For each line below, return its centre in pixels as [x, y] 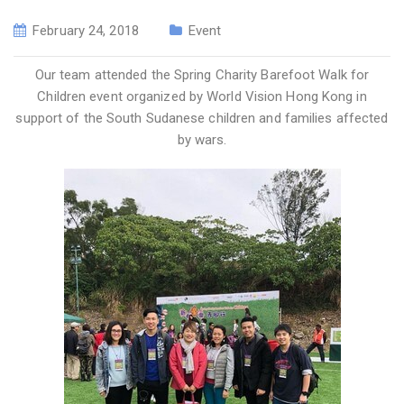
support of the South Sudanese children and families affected [202, 119]
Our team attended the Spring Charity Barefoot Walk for [202, 75]
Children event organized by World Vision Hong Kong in [202, 97]
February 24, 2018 [86, 31]
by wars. [202, 140]
